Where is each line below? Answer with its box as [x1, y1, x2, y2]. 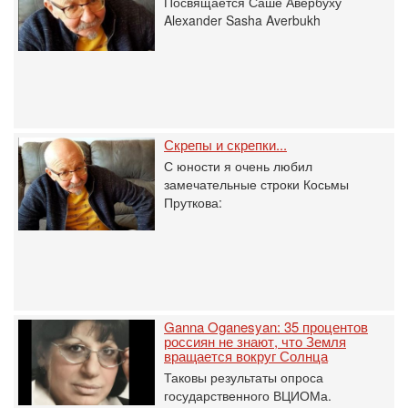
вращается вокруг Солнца [164, 346, 328, 365]
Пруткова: [164, 193, 222, 211]
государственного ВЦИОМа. [164, 386, 331, 404]
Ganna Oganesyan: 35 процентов [164, 317, 368, 336]
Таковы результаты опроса [164, 368, 323, 386]
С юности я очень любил [164, 157, 312, 175]
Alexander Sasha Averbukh [164, 11, 321, 29]
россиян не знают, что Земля [164, 331, 346, 351]
